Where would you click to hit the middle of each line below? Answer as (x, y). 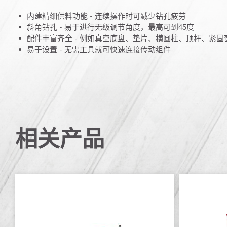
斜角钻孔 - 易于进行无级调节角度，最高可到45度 (110, 27)
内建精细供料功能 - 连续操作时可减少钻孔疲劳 (106, 15)
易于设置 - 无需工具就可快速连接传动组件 (99, 49)
